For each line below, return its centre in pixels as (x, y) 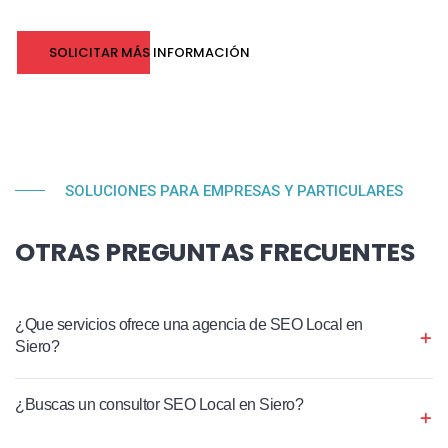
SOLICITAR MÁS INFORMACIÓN (149, 52)
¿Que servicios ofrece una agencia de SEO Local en (189, 324)
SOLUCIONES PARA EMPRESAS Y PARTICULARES (234, 190)
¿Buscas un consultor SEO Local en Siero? (159, 404)
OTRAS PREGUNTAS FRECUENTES (215, 251)
